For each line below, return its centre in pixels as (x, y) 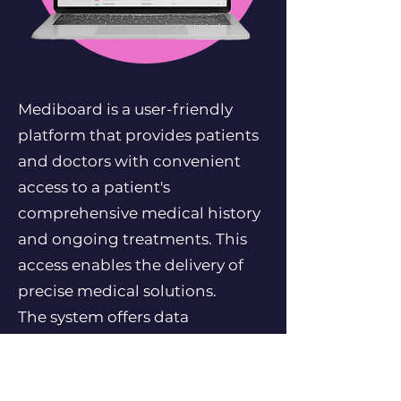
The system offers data (103, 317)
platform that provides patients (138, 135)
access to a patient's (94, 187)
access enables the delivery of (131, 265)
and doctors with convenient (129, 161)
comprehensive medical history (139, 213)
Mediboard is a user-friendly (125, 109)
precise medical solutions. (117, 291)
